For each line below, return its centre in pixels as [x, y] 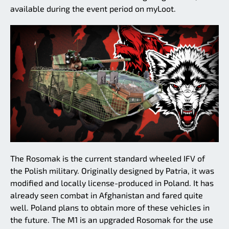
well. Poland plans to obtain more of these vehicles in [110, 208]
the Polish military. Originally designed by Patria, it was [112, 171]
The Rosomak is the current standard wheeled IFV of [108, 158]
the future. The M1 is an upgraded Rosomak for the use [112, 220]
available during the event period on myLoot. [93, 8]
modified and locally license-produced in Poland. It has [112, 183]
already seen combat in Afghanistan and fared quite [107, 195]
